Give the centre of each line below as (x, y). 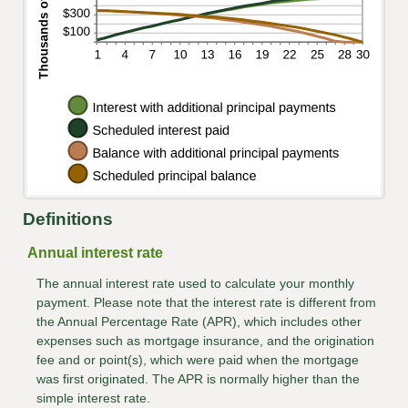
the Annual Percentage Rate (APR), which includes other (199, 322)
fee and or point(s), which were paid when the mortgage (198, 360)
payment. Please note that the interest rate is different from (206, 303)
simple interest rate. (93, 398)
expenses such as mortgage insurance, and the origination (205, 341)
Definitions (68, 219)
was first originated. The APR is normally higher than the (198, 379)
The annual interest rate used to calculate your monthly (195, 284)
